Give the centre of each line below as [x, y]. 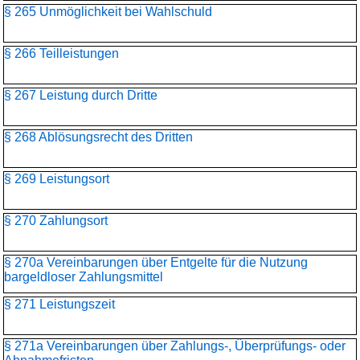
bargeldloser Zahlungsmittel [84, 277]
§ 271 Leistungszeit [59, 304]
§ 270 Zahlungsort [56, 221]
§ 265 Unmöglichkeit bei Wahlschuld [108, 12]
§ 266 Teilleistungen [61, 53]
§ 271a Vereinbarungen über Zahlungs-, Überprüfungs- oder [175, 346]
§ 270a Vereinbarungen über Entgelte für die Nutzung [156, 262]
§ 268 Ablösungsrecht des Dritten [98, 137]
